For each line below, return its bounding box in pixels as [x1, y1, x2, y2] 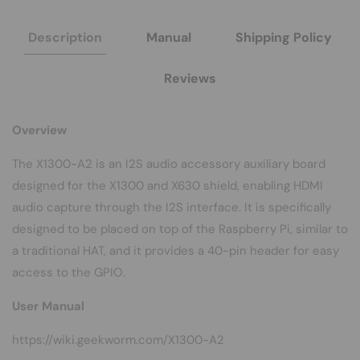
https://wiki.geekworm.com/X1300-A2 [12, 331, 224, 348]
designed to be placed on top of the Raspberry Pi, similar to [12, 220, 348, 237]
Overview [12, 121, 67, 138]
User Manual [12, 297, 84, 314]
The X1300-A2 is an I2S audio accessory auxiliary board [12, 155, 325, 172]
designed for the [12, 177, 109, 194]
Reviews [164, 69, 216, 87]
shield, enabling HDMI [200, 177, 323, 194]
